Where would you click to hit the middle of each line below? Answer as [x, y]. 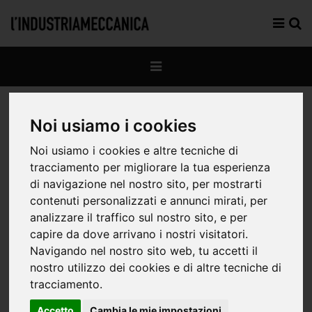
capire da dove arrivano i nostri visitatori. [139, 234]
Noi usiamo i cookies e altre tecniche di [134, 151]
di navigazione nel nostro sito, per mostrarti [146, 184]
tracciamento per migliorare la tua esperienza [150, 167]
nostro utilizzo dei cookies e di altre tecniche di [156, 268]
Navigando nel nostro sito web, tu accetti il [144, 251]
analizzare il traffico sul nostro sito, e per [139, 218]
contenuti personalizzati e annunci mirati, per [149, 201]
